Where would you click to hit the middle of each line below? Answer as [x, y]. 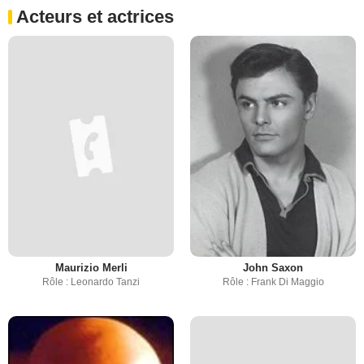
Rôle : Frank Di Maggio [273, 282]
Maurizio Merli [91, 268]
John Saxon [273, 268]
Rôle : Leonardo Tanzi [91, 282]
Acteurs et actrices [95, 17]
